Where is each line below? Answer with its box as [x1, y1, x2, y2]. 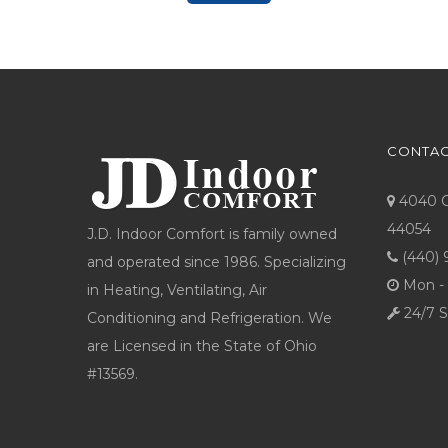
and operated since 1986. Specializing [87, 253, 346, 271]
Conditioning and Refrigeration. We [87, 309, 332, 327]
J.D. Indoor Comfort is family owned [87, 225, 337, 243]
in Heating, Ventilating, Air [87, 281, 267, 299]
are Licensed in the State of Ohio [87, 337, 317, 355]
